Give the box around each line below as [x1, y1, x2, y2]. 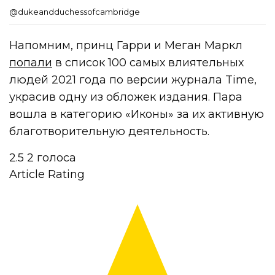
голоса [37, 150, 76, 165]
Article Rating [9, 167, 85, 181]
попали [9, 55, 52, 69]
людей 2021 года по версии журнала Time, [9, 72, 257, 87]
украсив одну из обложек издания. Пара [9, 90, 243, 104]
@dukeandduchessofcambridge [9, 6, 140, 17]
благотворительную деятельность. [9, 124, 210, 138]
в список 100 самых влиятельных [52, 55, 244, 69]
